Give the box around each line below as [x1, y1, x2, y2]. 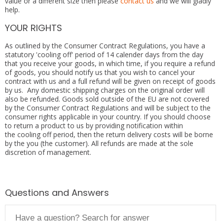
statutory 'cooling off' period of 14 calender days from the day [5, 49, 203, 59]
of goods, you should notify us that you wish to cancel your [5, 67, 195, 77]
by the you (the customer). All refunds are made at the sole [5, 138, 193, 148]
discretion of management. [5, 147, 91, 157]
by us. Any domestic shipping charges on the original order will [5, 85, 205, 95]
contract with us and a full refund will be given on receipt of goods [5, 76, 216, 86]
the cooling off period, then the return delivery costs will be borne [5, 129, 213, 139]
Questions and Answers [5, 186, 109, 199]
